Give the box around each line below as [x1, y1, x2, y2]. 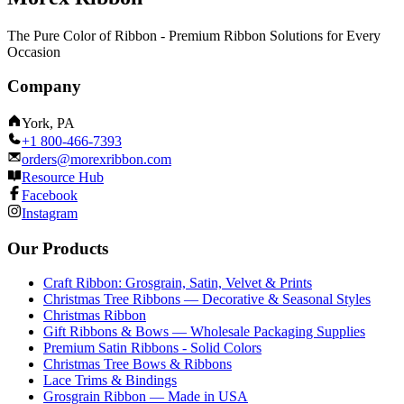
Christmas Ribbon [43, 308, 146, 324]
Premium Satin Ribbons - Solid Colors [43, 340, 262, 356]
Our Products [7, 238, 108, 258]
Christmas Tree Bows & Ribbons [43, 356, 232, 372]
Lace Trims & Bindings [43, 372, 177, 389]
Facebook [22, 188, 78, 204]
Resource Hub [22, 170, 104, 186]
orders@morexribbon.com [22, 151, 171, 168]
